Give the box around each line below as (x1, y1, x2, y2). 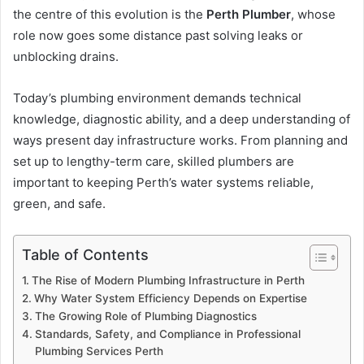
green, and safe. (13, 196, 106, 212)
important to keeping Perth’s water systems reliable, (13, 175, 314, 191)
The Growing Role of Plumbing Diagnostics (34, 310, 257, 323)
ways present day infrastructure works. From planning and (13, 132, 348, 149)
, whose (291, 6, 336, 23)
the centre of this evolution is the (13, 6, 206, 23)
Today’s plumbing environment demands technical (13, 90, 301, 106)
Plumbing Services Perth (34, 344, 163, 358)
